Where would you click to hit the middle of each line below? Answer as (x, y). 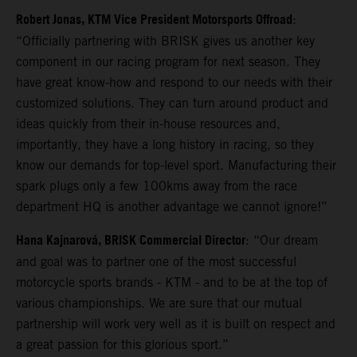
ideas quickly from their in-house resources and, (148, 124)
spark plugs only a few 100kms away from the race (157, 186)
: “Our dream (282, 240)
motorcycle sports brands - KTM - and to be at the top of (172, 282)
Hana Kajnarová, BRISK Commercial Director (131, 241)
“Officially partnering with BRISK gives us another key (165, 41)
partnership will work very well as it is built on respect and (176, 324)
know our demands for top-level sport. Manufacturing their (176, 165)
